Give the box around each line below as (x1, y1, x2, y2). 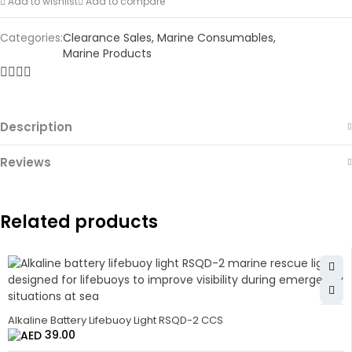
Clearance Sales (63, 30, 152, 46)
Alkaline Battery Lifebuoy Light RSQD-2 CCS (8, 312, 223, 328)
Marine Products (63, 46, 152, 61)
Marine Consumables (157, 30, 273, 46)
